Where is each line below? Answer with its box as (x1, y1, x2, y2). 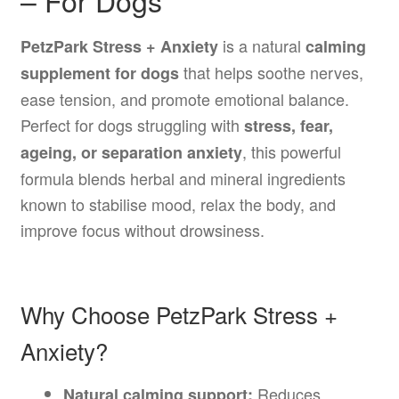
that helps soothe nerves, (178, 60, 363, 84)
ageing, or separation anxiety (20, 140, 242, 164)
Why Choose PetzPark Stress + (20, 297, 338, 330)
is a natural (217, 33, 305, 57)
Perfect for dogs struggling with (20, 112, 244, 136)
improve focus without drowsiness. (20, 217, 265, 241)
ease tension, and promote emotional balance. (20, 86, 349, 110)
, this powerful (241, 139, 341, 163)
